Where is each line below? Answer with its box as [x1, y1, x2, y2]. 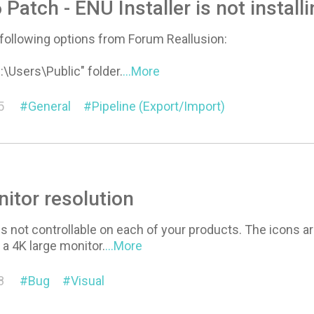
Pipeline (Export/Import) [92, 99, 226, 114]
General [28, 99, 71, 114]
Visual [71, 273, 105, 288]
